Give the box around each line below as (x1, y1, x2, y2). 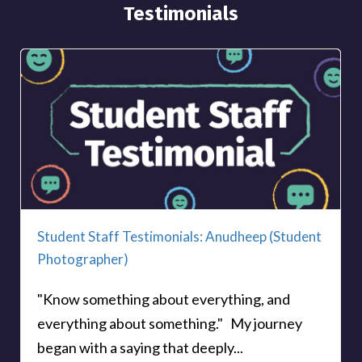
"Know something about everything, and (37, 289, 290, 308)
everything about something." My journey (37, 314, 302, 332)
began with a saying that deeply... (37, 338, 243, 356)
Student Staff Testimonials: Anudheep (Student (37, 227, 322, 245)
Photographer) (37, 250, 128, 267)
